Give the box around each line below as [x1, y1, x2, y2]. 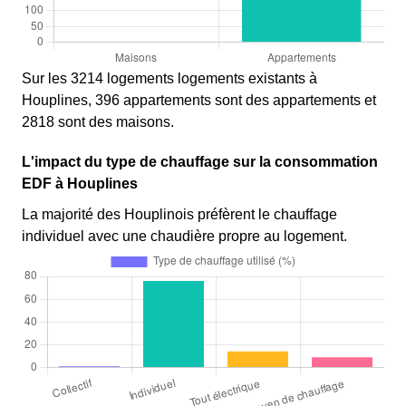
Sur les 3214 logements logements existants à [22, 71, 317, 87]
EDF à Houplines [22, 176, 138, 192]
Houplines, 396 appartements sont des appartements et [22, 92, 376, 109]
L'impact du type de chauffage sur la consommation [22, 154, 378, 170]
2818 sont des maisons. [22, 114, 174, 130]
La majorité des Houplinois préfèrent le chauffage [22, 207, 337, 223]
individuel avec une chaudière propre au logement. [22, 228, 347, 245]
